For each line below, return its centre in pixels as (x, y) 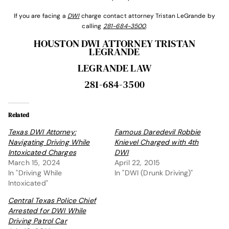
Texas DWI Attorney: (42, 132)
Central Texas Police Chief (52, 200)
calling (93, 26)
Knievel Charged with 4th (157, 142)
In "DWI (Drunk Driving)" (154, 173)
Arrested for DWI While (47, 211)
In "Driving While (35, 173)
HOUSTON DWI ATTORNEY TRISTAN (114, 43)
